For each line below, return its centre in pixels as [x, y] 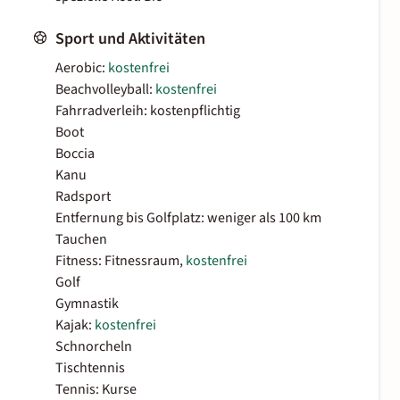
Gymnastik [87, 304]
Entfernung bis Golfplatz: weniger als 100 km [188, 218]
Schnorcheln [94, 347]
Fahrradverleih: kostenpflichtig [148, 111]
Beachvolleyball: [105, 90]
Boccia [75, 154]
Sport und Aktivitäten [130, 39]
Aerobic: [82, 68]
